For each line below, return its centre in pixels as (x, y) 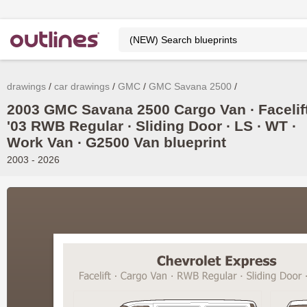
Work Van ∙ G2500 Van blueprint (116, 142)
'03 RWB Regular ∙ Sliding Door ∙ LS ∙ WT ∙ (151, 126)
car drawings (82, 86)
